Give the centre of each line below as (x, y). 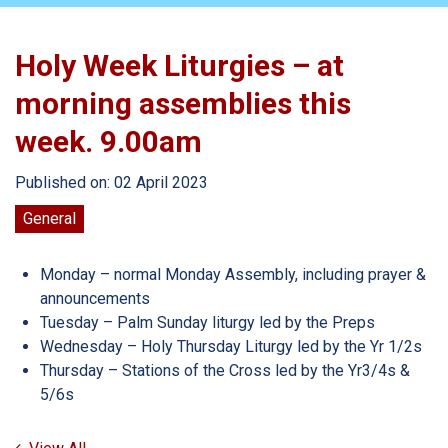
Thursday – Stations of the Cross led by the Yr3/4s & (225, 370)
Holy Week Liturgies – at (179, 65)
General (49, 218)
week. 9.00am (108, 141)
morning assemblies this (183, 103)
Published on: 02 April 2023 (111, 182)
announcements (95, 298)
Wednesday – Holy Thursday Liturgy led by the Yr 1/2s (231, 346)
